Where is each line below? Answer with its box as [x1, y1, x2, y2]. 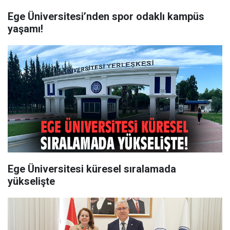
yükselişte [8, 175, 55, 187]
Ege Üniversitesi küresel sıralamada [8, 163, 176, 175]
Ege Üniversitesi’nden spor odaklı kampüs [8, 10, 204, 23]
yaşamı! [8, 23, 43, 35]
